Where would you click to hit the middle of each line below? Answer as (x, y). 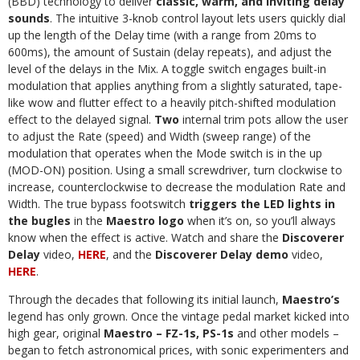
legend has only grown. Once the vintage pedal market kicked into (179, 316)
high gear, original (56, 333)
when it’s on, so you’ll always (260, 220)
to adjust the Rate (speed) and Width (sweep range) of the (160, 136)
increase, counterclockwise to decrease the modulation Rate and (177, 186)
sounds (29, 18)
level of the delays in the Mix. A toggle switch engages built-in (167, 68)
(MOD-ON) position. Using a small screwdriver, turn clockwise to (175, 170)
